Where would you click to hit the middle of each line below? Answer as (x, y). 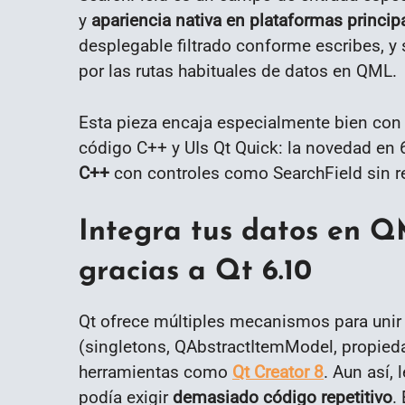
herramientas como (155, 372)
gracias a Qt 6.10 (195, 273)
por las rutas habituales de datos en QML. (238, 71)
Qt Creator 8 (278, 372)
